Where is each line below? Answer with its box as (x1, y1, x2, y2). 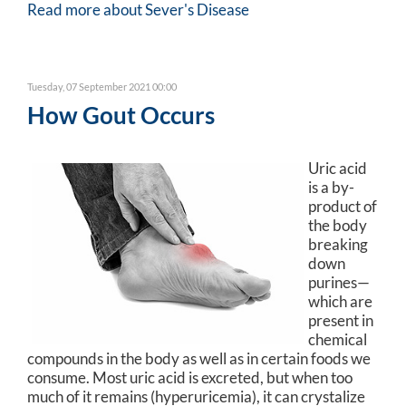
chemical (308, 329, 367, 349)
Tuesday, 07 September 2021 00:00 (27, 80, 177, 92)
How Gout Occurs (27, 101, 215, 129)
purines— (308, 272, 370, 292)
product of (308, 196, 377, 216)
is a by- (308, 177, 354, 197)
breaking (308, 234, 368, 254)
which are (308, 291, 372, 311)
